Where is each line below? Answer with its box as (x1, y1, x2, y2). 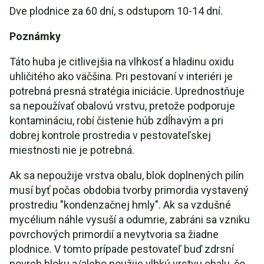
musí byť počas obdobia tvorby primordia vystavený (9, 184, 249, 196)
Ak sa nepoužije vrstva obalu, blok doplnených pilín (9, 169, 244, 181)
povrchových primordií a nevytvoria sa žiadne (9, 228, 219, 240)
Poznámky (9, 30, 61, 42)
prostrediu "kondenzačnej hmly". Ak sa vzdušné (9, 199, 231, 211)
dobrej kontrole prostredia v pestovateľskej (9, 129, 211, 141)
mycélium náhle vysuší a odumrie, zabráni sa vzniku (9, 213, 250, 226)
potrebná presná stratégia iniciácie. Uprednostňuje (9, 85, 245, 97)
